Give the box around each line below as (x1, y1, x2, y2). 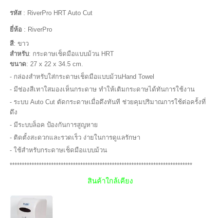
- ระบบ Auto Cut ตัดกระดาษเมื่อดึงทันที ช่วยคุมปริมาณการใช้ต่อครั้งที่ (10, 98, 206, 106)
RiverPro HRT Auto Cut (27, 9, 92, 17)
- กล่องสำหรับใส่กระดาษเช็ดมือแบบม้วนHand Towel (10, 73, 154, 81)
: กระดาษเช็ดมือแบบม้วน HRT (29, 50, 116, 58)
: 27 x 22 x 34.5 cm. (26, 60, 83, 68)
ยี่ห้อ (10, 26, 22, 34)
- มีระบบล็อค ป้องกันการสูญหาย (10, 121, 98, 129)
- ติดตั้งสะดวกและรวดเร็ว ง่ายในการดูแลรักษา (10, 134, 140, 142)
